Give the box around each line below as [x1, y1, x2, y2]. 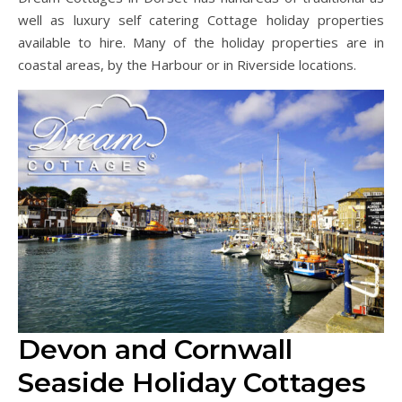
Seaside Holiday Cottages [18, 365, 366, 399]
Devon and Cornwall [18, 332, 293, 366]
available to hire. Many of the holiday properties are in [18, 33, 384, 51]
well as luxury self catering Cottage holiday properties [18, 11, 384, 29]
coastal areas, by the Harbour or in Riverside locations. [18, 56, 356, 74]
